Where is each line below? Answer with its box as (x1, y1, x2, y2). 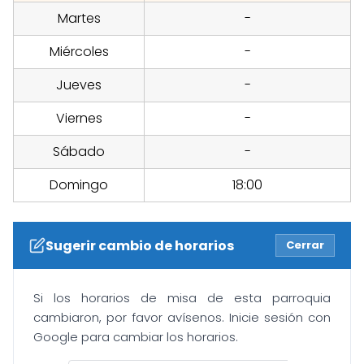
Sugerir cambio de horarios (45, 236, 234, 255)
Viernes (55, 109, 102, 128)
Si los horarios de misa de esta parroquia (33, 289, 331, 307)
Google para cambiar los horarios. (33, 328, 238, 346)
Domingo (50, 175, 108, 195)
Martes (57, 9, 101, 28)
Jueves (56, 76, 102, 95)
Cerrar (286, 237, 324, 253)
